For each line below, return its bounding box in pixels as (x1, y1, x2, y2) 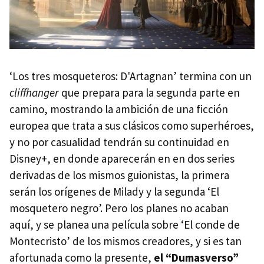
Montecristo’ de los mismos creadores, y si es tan (9, 234, 242, 249)
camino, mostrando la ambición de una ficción (9, 102, 228, 117)
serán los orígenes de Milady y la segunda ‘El (9, 184, 219, 199)
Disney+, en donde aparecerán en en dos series (9, 151, 235, 166)
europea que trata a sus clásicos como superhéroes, (9, 118, 254, 133)
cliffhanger (9, 85, 59, 100)
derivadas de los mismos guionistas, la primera (9, 168, 229, 183)
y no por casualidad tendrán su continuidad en (9, 135, 229, 150)
